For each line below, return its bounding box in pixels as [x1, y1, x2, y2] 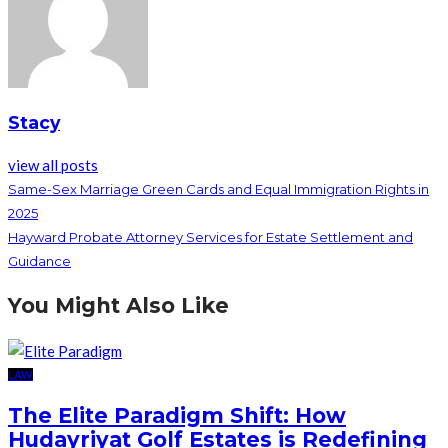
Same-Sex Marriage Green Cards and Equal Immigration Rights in [8, 180, 429, 197]
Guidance [8, 252, 71, 269]
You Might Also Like [8, 293, 229, 319]
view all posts [8, 155, 98, 174]
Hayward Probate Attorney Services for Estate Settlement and [8, 228, 413, 245]
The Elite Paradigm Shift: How [8, 403, 346, 429]
